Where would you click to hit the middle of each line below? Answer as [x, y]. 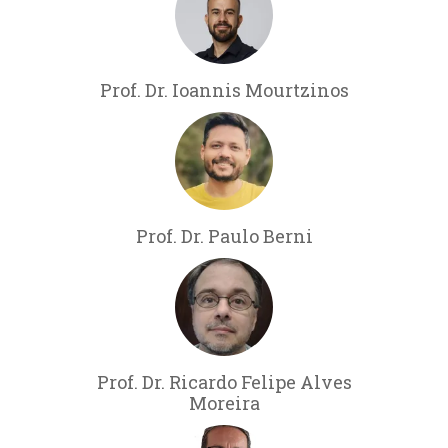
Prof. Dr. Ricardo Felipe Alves [224, 381]
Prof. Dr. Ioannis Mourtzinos [224, 89]
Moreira [224, 402]
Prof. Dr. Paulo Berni [224, 235]
